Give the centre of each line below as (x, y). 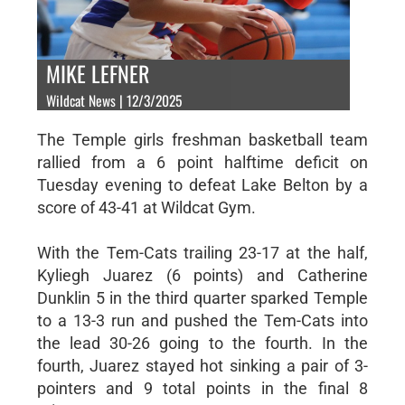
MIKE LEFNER (97, 73)
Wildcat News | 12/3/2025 (113, 100)
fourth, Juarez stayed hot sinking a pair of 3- (202, 365)
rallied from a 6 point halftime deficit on (202, 162)
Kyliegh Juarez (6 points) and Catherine (202, 275)
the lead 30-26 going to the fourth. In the (202, 343)
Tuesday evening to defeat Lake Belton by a (202, 184)
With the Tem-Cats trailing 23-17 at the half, (202, 252)
